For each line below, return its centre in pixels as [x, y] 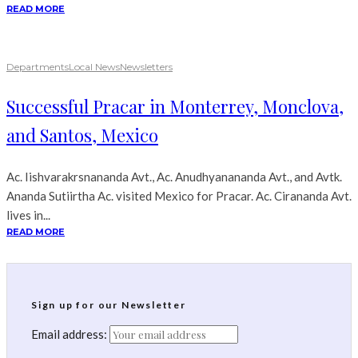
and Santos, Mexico [82, 135]
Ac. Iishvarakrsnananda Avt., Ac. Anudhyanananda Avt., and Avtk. [174, 177]
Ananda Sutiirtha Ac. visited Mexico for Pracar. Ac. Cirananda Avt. [179, 196]
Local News [94, 67]
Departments [38, 67]
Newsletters [146, 67]
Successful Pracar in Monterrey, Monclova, [175, 107]
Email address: [70, 334]
